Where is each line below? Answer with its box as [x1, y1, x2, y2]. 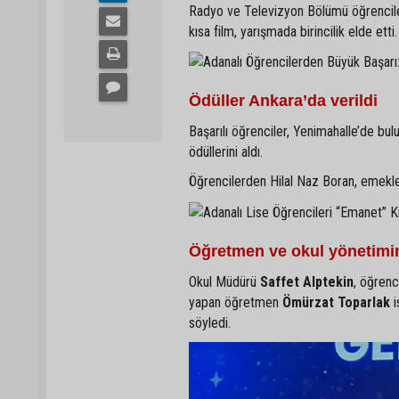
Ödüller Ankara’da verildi [189, 92, 378, 110]
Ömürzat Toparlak [282, 293, 390, 311]
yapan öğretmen [189, 293, 282, 311]
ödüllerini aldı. [189, 143, 263, 161]
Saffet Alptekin [260, 273, 354, 290]
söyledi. [189, 313, 231, 331]
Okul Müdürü [189, 273, 260, 290]
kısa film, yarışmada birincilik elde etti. [189, 23, 397, 40]
